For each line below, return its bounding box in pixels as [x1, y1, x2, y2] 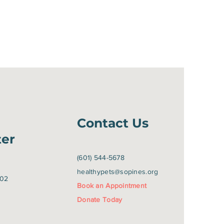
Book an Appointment [76, 181, 147, 189]
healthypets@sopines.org [76, 167, 158, 175]
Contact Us [76, 115, 148, 130]
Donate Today [76, 195, 122, 203]
